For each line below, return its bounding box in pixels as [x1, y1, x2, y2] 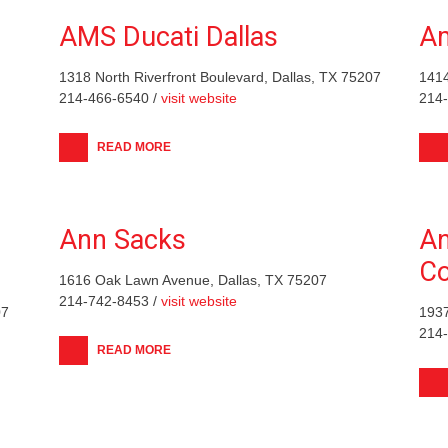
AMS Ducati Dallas [59, 20, 278, 53]
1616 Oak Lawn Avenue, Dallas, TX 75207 [59, 271, 327, 288]
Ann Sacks [59, 223, 186, 256]
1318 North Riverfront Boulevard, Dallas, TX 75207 [59, 68, 381, 85]
